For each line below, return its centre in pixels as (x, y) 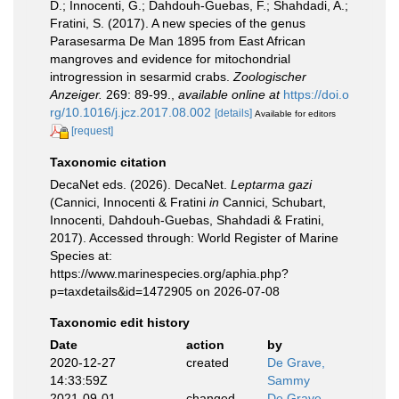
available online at (229, 94)
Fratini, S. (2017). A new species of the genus (178, 23)
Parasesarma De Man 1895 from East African (178, 41)
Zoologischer (270, 77)
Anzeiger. (76, 94)
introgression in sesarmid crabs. (142, 77)
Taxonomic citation (108, 162)
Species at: (81, 255)
